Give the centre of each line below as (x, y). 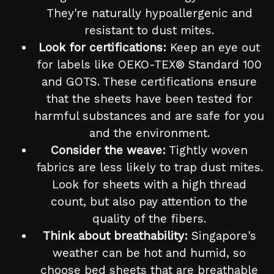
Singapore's (222, 236)
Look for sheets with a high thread (149, 185)
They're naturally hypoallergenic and (149, 13)
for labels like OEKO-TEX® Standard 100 (149, 65)
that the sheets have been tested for (149, 99)
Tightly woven (207, 150)
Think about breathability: (115, 236)
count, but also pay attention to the (149, 202)
